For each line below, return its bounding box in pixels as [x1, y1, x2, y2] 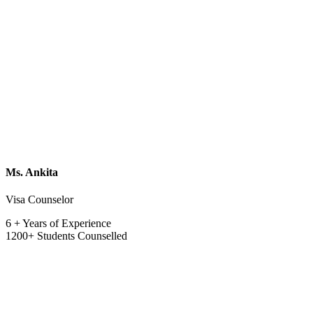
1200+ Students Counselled [6, 230, 127, 242]
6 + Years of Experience [6, 217, 111, 230]
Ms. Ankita [6, 166, 58, 178]
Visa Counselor [6, 194, 73, 206]
